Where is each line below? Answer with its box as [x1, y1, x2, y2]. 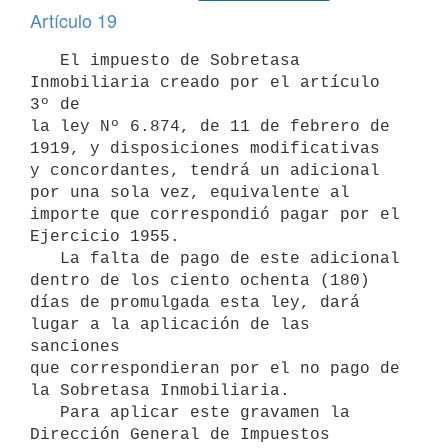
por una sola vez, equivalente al [30, 183, 350, 202]
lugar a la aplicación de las [30, 315, 310, 334]
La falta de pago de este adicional [30, 249, 60, 268]
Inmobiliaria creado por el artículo [30, 73, 380, 92]
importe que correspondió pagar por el [30, 205, 400, 224]
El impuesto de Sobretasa [30, 51, 60, 70]
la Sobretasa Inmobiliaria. [30, 381, 290, 400]
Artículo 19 [30, 7, 117, 33]
